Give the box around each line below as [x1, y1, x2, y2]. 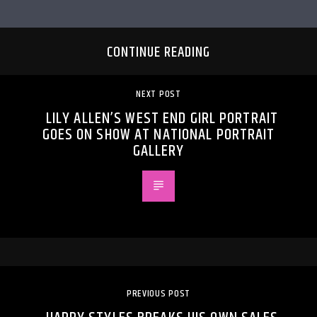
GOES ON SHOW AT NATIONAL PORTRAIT [42, 122, 275, 148]
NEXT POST [136, 86, 181, 103]
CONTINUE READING [106, 41, 211, 64]
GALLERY [132, 139, 185, 164]
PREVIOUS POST [126, 286, 191, 302]
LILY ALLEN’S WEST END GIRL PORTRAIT [45, 106, 279, 132]
